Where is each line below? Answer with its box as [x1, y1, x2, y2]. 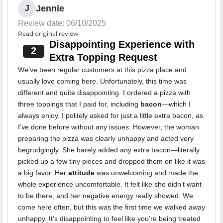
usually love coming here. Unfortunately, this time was [18, 77, 187, 86]
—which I [162, 100, 191, 109]
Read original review [18, 30, 79, 38]
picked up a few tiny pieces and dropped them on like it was [18, 157, 205, 166]
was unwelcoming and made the [95, 169, 198, 177]
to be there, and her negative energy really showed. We [18, 192, 193, 200]
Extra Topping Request [49, 52, 157, 63]
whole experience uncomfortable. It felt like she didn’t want [18, 180, 202, 189]
